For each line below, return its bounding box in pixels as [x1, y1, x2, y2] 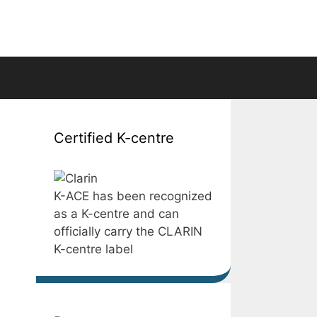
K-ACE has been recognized [54, 189, 212, 203]
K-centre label [54, 242, 133, 256]
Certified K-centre [54, 129, 174, 146]
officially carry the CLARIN [54, 224, 202, 238]
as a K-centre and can [54, 207, 179, 221]
